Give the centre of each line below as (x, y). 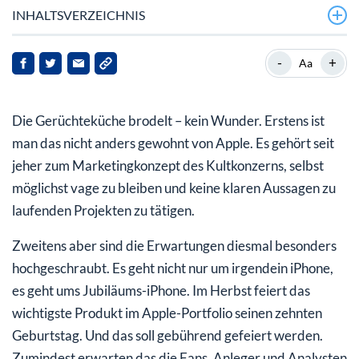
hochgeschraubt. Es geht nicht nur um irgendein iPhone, (173, 268)
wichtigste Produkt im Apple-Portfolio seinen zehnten (167, 313)
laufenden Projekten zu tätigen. (103, 210)
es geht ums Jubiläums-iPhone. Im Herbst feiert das (161, 290)
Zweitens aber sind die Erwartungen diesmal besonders (174, 245)
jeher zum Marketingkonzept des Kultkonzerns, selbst (168, 165)
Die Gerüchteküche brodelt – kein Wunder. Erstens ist (168, 120)
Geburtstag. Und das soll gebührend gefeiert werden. (167, 335)
